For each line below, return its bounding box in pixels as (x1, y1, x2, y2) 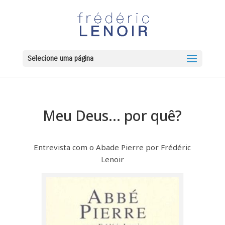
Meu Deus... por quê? (43, 106, 182, 125)
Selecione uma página (27, 54, 93, 63)
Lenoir (100, 154, 124, 164)
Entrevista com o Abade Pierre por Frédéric (34, 142, 191, 152)
